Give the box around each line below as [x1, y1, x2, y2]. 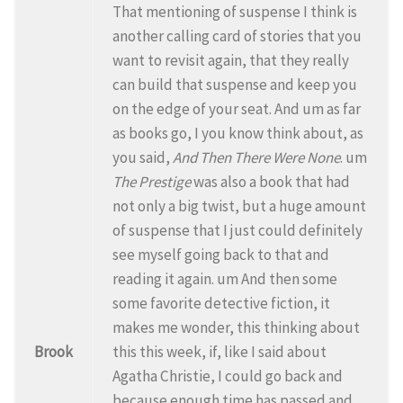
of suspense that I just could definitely [112, 219, 363, 240]
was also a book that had [191, 171, 351, 192]
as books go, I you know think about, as [112, 122, 364, 143]
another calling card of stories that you [112, 25, 363, 46]
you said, [112, 147, 174, 167]
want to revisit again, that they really [112, 49, 350, 70]
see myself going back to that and [112, 244, 330, 264]
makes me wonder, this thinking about [112, 317, 361, 337]
